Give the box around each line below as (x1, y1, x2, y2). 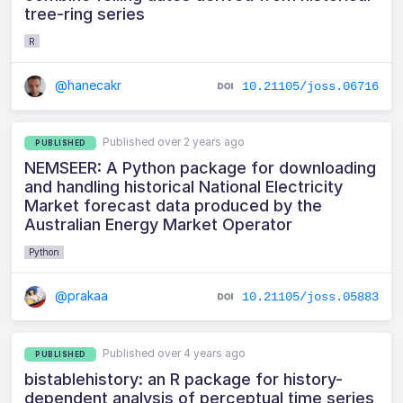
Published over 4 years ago (103, 345, 246, 360)
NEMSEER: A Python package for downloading (24, 158, 377, 178)
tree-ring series (24, 4, 146, 23)
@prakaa (51, 288, 109, 304)
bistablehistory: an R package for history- (24, 369, 344, 389)
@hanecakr (51, 76, 122, 93)
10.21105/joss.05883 (241, 289, 379, 304)
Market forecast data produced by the (24, 196, 323, 216)
